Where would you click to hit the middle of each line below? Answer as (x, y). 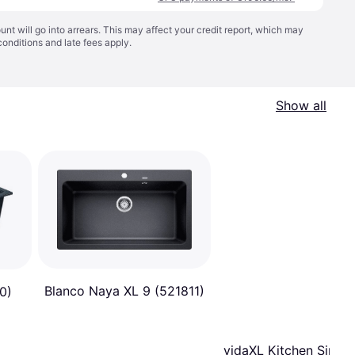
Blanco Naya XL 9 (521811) (124, 291)
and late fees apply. (87, 42)
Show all (301, 105)
